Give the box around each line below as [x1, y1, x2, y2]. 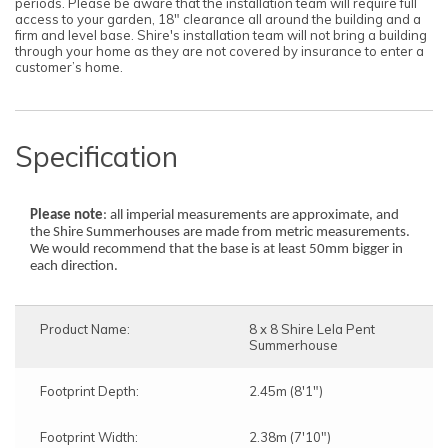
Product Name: [40, 320, 130, 337]
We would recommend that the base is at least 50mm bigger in [30, 241, 403, 257]
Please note [30, 207, 103, 223]
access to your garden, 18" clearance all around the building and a [15, 11, 421, 28]
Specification [15, 139, 178, 175]
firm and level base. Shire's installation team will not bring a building [15, 27, 427, 44]
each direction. [30, 258, 118, 274]
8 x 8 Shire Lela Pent [249, 320, 375, 337]
